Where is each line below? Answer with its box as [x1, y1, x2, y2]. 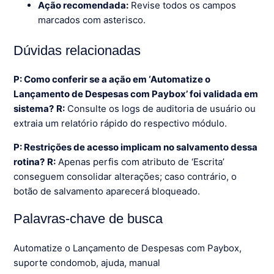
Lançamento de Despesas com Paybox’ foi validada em [13, 88, 259, 100]
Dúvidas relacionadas [13, 43, 141, 58]
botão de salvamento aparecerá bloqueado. [13, 185, 201, 198]
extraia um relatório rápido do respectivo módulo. [13, 117, 228, 130]
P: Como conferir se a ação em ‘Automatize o [13, 73, 211, 86]
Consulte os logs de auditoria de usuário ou [65, 103, 256, 115]
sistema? [13, 103, 54, 115]
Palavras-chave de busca [13, 211, 163, 227]
